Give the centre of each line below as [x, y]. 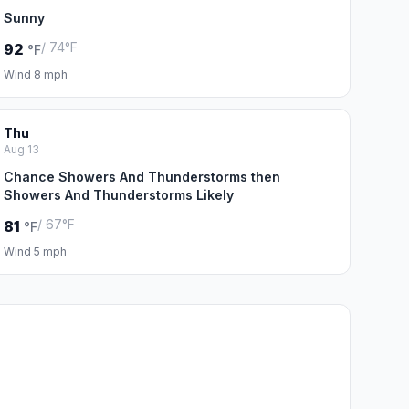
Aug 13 [21, 149]
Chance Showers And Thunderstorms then [142, 177]
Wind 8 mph [35, 74]
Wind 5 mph [35, 252]
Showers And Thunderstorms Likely [118, 195]
